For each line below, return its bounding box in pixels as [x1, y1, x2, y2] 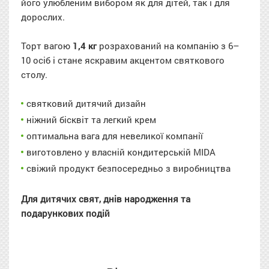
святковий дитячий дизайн [26, 97, 146, 109]
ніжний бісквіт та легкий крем [26, 113, 156, 125]
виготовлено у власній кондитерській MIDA [26, 145, 216, 158]
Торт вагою [21, 39, 73, 52]
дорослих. [21, 10, 65, 23]
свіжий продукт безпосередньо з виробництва [26, 162, 231, 174]
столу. [21, 68, 47, 80]
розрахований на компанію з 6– [97, 39, 239, 52]
